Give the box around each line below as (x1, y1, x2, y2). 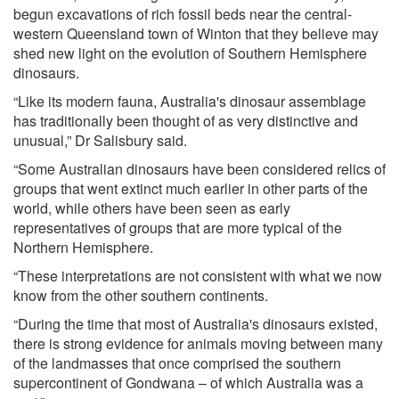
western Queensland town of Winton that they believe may (13, 22, 379, 44)
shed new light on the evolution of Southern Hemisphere (13, 42, 367, 63)
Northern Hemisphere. (13, 236, 153, 257)
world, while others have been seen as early (13, 197, 290, 218)
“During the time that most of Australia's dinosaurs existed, (13, 313, 378, 334)
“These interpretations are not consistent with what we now (13, 265, 382, 286)
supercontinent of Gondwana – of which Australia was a (13, 371, 363, 393)
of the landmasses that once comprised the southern (13, 352, 341, 373)
